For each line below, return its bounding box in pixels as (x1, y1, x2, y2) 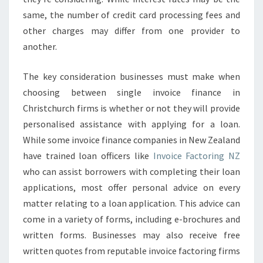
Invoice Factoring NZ (153, 150, 241, 161)
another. (23, 41, 57, 52)
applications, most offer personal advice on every (23, 181, 240, 193)
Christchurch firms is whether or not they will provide (23, 102, 240, 114)
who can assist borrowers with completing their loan (23, 166, 240, 177)
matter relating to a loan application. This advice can (23, 197, 240, 209)
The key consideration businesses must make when (23, 70, 240, 82)
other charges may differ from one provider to (23, 25, 240, 36)
